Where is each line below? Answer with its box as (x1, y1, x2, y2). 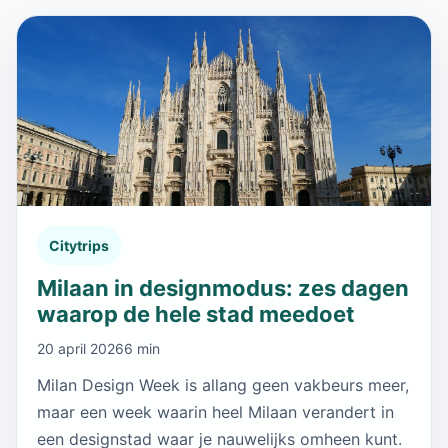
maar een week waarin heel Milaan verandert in (37, 401, 394, 422)
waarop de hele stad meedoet (37, 300, 355, 327)
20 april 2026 (37, 339, 124, 357)
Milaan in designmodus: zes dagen (37, 274, 409, 301)
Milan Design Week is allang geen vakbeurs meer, (37, 374, 409, 395)
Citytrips (49, 236, 109, 254)
